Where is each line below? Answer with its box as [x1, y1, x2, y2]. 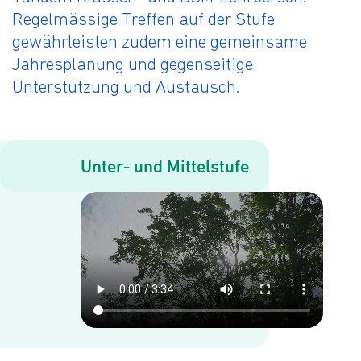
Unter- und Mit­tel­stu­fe [81, 156, 249, 176]
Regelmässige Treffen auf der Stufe [12, 11, 275, 30]
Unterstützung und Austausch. [12, 79, 239, 98]
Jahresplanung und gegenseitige [12, 56, 253, 75]
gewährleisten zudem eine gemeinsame [12, 34, 307, 52]
